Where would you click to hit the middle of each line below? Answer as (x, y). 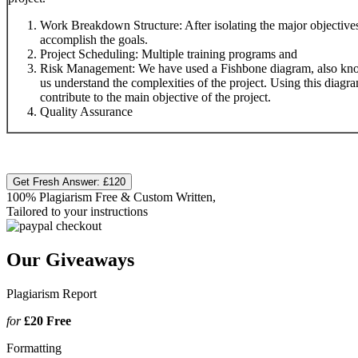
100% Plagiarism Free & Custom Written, (111, 197)
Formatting (34, 348)
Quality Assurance (86, 112)
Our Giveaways (70, 259)
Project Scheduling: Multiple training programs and (169, 54)
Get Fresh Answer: (58, 181)
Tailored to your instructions (77, 211)
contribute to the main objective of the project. (155, 97)
